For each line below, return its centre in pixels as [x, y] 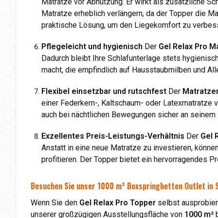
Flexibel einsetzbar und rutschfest [104, 91]
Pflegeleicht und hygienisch [92, 46]
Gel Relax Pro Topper [118, 202]
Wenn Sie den [55, 202]
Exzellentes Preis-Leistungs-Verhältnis [113, 136]
